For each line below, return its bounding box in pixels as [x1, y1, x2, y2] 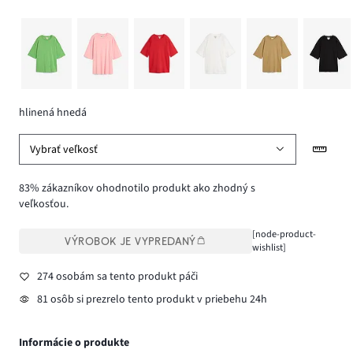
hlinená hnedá [19, 104, 87, 121]
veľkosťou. [19, 196, 69, 213]
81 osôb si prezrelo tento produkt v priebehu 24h [36, 292, 267, 308]
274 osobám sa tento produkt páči [36, 268, 198, 284]
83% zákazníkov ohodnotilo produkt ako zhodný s [19, 180, 255, 197]
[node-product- [251, 227, 316, 242]
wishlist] [251, 240, 286, 255]
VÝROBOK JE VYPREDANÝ [65, 235, 196, 248]
